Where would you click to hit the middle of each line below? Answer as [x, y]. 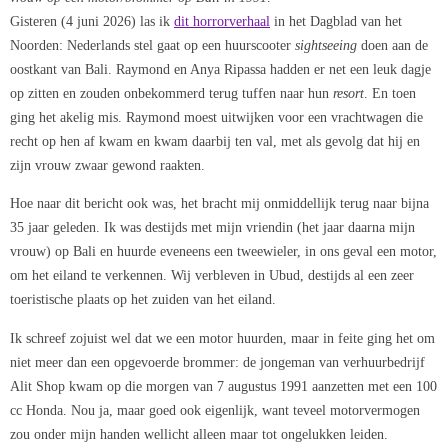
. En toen [390, 92]
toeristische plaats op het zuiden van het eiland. [143, 299]
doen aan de [394, 44]
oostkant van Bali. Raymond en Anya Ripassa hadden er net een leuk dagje [220, 68]
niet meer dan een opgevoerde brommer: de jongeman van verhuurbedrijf [217, 361]
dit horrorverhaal [222, 20]
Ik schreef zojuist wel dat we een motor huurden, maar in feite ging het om [222, 337]
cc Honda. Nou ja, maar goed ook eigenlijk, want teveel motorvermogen [215, 409]
